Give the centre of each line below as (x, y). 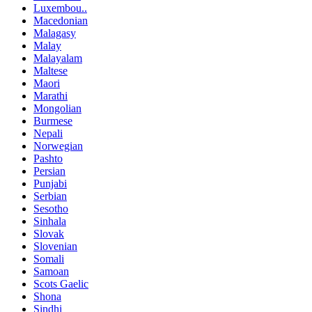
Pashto (48, 158)
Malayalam (58, 58)
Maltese (50, 70)
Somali (49, 258)
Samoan (51, 271)
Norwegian (58, 146)
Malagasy (55, 33)
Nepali (48, 133)
